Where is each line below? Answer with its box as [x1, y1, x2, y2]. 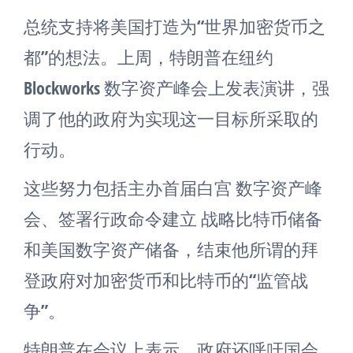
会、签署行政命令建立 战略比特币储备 [24, 206, 322, 230]
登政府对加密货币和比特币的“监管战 [24, 268, 308, 292]
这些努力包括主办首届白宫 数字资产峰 [24, 176, 322, 199]
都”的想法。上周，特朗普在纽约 [24, 45, 273, 69]
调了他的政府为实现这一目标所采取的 [24, 106, 318, 130]
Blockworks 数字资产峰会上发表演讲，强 [24, 76, 329, 99]
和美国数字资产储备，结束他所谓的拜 [24, 237, 318, 261]
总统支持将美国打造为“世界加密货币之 [24, 14, 325, 38]
